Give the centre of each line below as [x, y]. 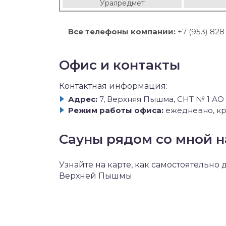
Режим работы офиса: [116, 110]
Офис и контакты [120, 65]
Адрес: [83, 99]
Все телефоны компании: [122, 32]
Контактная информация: [113, 86]
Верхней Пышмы [96, 176]
